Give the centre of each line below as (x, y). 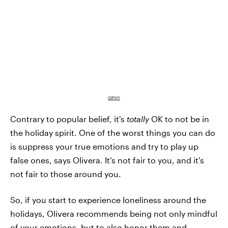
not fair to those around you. (66, 174)
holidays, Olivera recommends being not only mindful (114, 214)
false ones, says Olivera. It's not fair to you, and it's (107, 160)
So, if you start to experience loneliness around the (108, 200)
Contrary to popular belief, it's (68, 119)
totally (139, 119)
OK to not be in (180, 119)
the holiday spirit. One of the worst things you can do (113, 133)
